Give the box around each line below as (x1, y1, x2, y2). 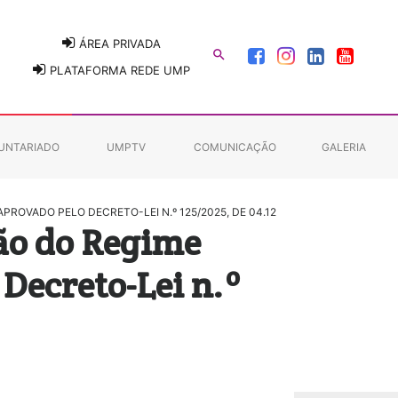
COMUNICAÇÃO (194, 139, 277, 154)
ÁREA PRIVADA (76, 36, 161, 51)
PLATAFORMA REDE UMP (46, 62, 190, 77)
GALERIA (321, 139, 366, 154)
